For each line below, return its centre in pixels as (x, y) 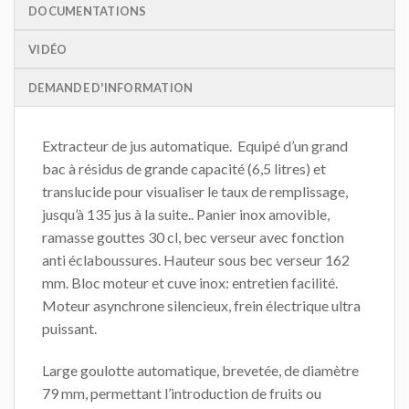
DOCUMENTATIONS (88, 11)
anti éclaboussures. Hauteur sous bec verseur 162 (196, 260)
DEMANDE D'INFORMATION (111, 88)
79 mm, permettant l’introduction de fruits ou (182, 393)
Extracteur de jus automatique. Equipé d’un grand (195, 146)
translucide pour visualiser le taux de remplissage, (195, 192)
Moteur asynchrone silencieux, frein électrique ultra (201, 306)
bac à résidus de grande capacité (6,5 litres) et (184, 169)
